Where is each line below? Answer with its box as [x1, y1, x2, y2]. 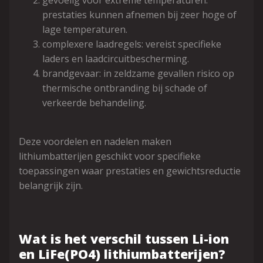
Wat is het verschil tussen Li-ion [19, 230, 229, 247]
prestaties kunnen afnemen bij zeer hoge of [42, 8, 237, 21]
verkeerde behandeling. [42, 96, 146, 109]
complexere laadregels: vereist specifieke [42, 38, 221, 50]
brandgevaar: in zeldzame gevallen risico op [42, 67, 234, 80]
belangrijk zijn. [19, 179, 83, 192]
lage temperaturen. [42, 23, 127, 36]
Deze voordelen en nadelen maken [19, 135, 171, 148]
